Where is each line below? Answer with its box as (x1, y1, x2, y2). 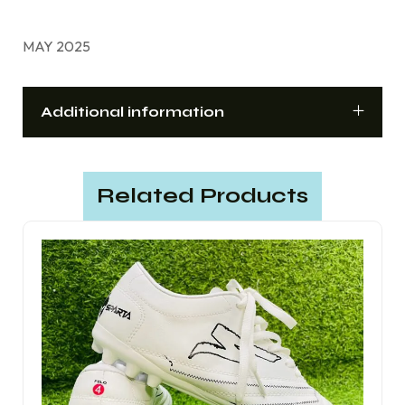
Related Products (97, 183, 308, 210)
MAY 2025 (23, 37, 90, 56)
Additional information (41, 103, 224, 121)
